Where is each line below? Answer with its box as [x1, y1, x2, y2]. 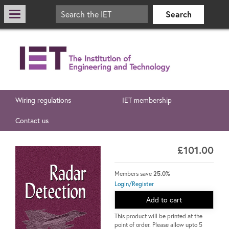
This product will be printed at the [114, 212, 202, 220]
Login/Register [114, 180, 154, 188]
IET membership [122, 95, 172, 105]
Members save [114, 170, 153, 178]
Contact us [15, 116, 49, 126]
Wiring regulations [15, 95, 71, 105]
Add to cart [146, 195, 182, 205]
